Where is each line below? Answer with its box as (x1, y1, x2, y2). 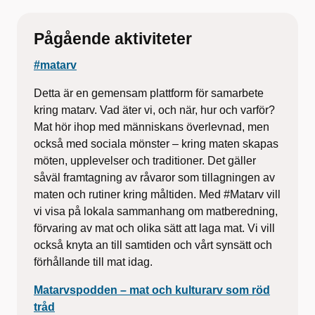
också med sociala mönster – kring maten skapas (34, 138, 278, 150)
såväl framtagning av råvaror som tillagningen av (34, 172, 275, 184)
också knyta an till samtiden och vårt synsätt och (34, 239, 272, 252)
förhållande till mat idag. (34, 256, 153, 269)
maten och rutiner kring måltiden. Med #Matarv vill (34, 188, 281, 201)
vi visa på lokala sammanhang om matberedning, (34, 205, 278, 218)
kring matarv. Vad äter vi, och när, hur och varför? (34, 104, 275, 117)
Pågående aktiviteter (34, 30, 192, 49)
